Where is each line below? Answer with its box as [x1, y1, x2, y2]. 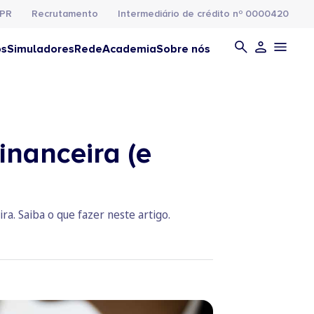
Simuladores [7, 42, 74, 56]
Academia [102, 42, 156, 56]
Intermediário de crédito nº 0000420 [118, 8, 289, 20]
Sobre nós [156, 42, 210, 56]
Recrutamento [32, 8, 98, 20]
